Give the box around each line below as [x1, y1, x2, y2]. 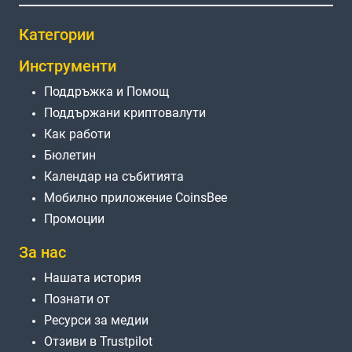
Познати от [44, 291, 110, 307]
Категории [19, 25, 94, 45]
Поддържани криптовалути [44, 105, 206, 121]
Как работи [44, 126, 111, 142]
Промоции [44, 211, 104, 227]
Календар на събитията [44, 169, 184, 185]
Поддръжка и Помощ [44, 84, 169, 100]
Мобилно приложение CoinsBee [44, 190, 227, 206]
